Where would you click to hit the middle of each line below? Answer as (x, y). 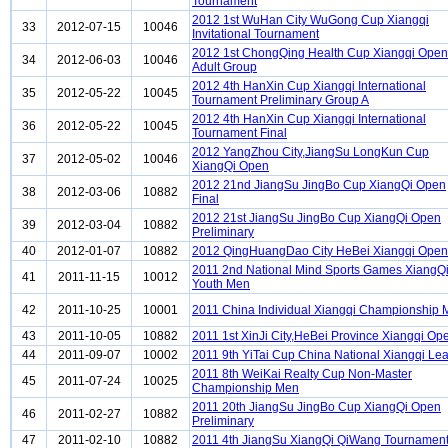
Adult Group (224, 67)
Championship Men (245, 388)
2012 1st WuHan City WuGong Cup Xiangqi (310, 20)
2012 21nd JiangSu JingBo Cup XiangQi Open (319, 185)
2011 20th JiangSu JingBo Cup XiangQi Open (316, 407)
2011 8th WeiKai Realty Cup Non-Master (302, 374)
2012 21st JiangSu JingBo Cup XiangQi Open (316, 218)
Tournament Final (239, 133)
